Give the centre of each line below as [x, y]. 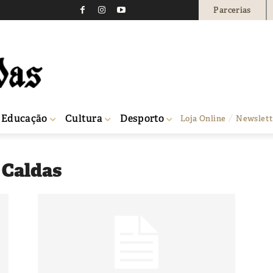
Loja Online [203, 118]
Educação [24, 118]
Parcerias [232, 10]
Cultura [84, 118]
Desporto [142, 118]
